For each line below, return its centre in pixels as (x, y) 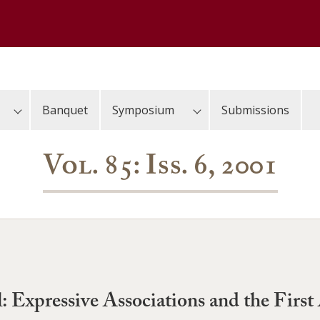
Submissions (255, 110)
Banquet (65, 110)
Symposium (143, 110)
